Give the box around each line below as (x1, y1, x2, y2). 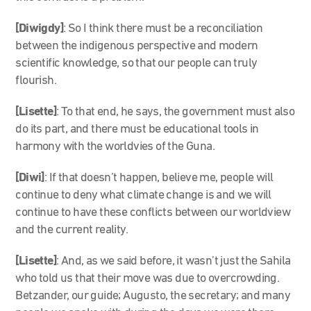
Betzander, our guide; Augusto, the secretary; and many (15, 289, 291, 303)
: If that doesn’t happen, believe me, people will (44, 171, 274, 185)
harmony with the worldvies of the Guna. (15, 140, 215, 153)
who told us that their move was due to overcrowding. (15, 271, 280, 285)
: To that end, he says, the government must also (56, 105, 295, 119)
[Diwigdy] (15, 22, 64, 35)
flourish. (15, 74, 57, 87)
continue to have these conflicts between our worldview (15, 205, 291, 219)
